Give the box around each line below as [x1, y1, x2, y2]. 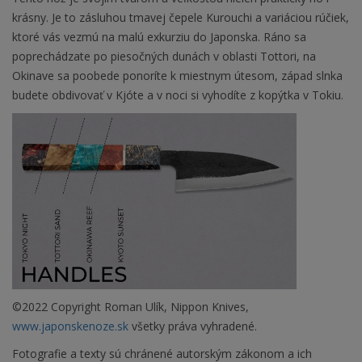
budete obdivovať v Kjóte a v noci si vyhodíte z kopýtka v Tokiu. [12, 87, 343, 103]
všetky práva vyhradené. [128, 318, 257, 334]
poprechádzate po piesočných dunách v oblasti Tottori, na [12, 48, 316, 65]
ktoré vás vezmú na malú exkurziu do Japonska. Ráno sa [12, 29, 306, 45]
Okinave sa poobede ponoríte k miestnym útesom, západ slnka [12, 68, 343, 84]
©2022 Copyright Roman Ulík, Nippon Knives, [12, 298, 249, 314]
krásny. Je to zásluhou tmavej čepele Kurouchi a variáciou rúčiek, [12, 10, 349, 26]
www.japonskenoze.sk [12, 318, 128, 334]
